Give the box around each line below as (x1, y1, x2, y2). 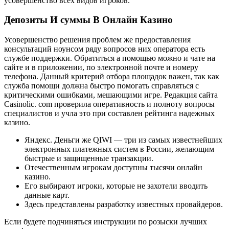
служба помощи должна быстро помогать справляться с (4, 81, 199, 90)
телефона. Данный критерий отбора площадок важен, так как (4, 72, 219, 81)
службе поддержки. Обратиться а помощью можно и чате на (4, 54, 215, 63)
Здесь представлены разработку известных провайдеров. (25, 200, 223, 209)
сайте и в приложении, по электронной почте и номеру (4, 63, 198, 72)
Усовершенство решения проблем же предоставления (4, 35, 191, 44)
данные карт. (25, 191, 70, 200)
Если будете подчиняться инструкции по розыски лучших (4, 217, 207, 226)
